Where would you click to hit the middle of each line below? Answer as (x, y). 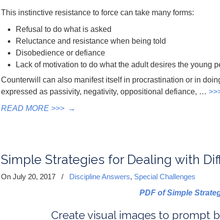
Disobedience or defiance (60, 53)
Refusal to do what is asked (64, 29)
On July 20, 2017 (29, 177)
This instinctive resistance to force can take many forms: (97, 13)
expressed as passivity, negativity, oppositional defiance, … (105, 92)
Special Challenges (165, 177)
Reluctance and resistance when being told (91, 41)
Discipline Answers (100, 177)
